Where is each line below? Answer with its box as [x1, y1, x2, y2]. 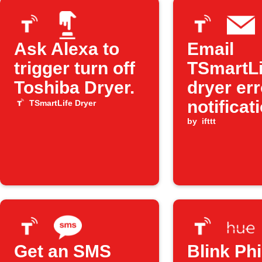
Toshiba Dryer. [14, 78, 135, 97]
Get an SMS [14, 242, 111, 261]
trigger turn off [14, 58, 135, 78]
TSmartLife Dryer [29, 98, 96, 108]
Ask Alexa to [14, 39, 119, 58]
